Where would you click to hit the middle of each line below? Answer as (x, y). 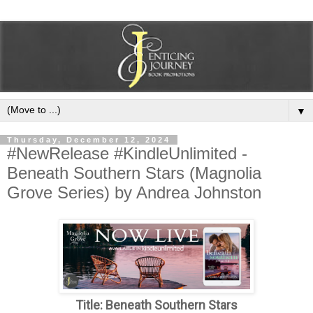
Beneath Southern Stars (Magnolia (134, 173)
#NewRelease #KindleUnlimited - (127, 153)
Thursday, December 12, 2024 (89, 139)
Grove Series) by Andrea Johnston (134, 192)
